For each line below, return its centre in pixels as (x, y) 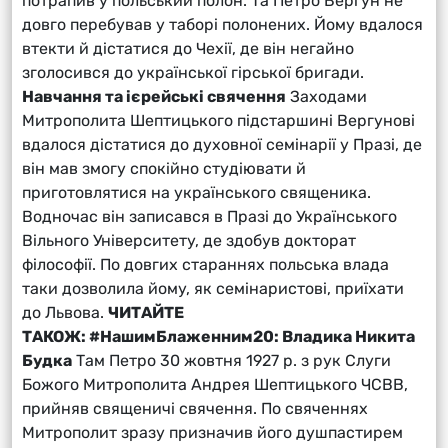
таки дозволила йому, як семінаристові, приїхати (213, 288)
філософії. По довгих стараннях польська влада (205, 264)
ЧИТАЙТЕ (146, 312)
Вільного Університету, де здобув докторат (189, 240)
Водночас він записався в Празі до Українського (209, 216)
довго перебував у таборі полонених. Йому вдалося (222, 24)
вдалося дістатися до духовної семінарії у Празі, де (222, 144)
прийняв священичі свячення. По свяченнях (195, 408)
